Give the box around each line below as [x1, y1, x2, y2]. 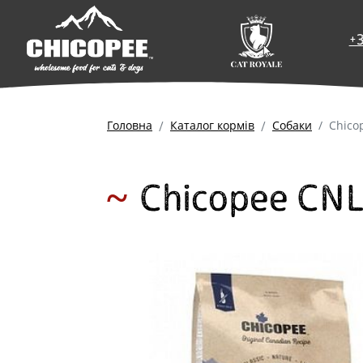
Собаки [272, 117, 312, 133]
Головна [107, 117, 152, 133]
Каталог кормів [170, 117, 254, 133]
